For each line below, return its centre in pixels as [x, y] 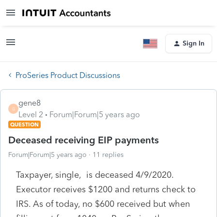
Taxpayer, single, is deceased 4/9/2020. [95, 175]
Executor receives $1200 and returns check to [106, 189]
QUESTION [24, 124]
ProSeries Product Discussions [68, 75]
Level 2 [31, 114]
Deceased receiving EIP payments [84, 140]
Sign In [194, 43]
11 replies [108, 155]
